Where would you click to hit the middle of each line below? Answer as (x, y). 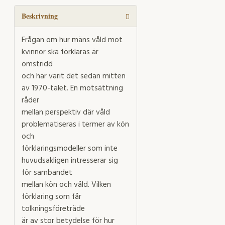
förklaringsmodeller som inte (70, 148)
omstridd (37, 64)
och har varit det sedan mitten (74, 76)
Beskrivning (40, 16)
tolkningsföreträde (53, 209)
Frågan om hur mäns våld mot (72, 40)
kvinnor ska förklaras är (60, 52)
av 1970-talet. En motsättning (72, 88)
